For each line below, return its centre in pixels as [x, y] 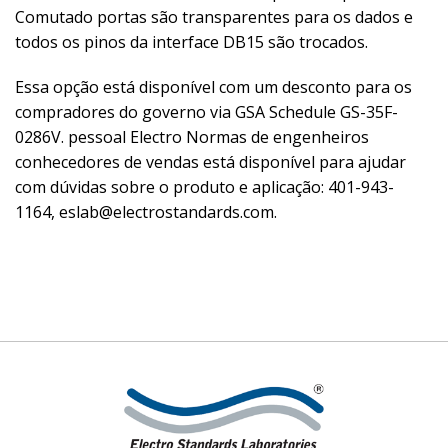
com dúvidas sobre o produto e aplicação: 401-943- [204, 186]
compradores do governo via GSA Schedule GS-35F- [206, 111]
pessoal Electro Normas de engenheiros [218, 136]
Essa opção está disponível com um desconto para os [213, 86]
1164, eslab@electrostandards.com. [146, 211]
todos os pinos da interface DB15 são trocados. [191, 41]
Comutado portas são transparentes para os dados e [214, 16]
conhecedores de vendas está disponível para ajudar [210, 161]
